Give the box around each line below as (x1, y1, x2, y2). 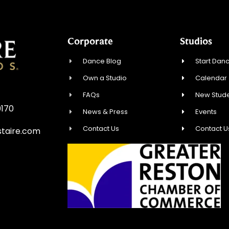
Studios (180, 35, 212, 47)
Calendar (195, 73, 227, 83)
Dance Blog (83, 56, 122, 66)
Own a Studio (83, 73, 127, 83)
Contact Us (83, 124, 120, 134)
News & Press (83, 107, 128, 117)
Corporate (67, 35, 113, 47)
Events (195, 107, 217, 117)
